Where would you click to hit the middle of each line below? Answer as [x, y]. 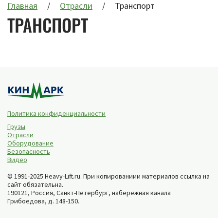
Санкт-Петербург [82, 193]
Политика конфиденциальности [56, 114]
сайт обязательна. [35, 185]
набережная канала [141, 193]
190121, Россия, [32, 193]
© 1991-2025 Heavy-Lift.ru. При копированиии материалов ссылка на [109, 176]
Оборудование [30, 143]
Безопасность [29, 152]
